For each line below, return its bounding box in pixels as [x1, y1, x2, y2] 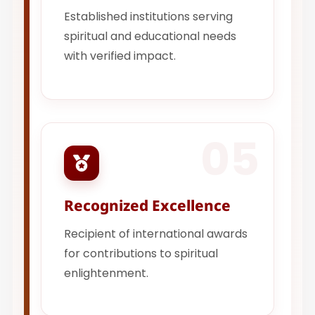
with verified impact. [64, 48, 176, 65]
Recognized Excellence [64, 195, 231, 215]
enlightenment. [64, 264, 149, 281]
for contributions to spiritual [64, 245, 219, 262]
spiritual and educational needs [64, 28, 237, 45]
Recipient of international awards [64, 225, 248, 242]
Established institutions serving [64, 8, 233, 25]
